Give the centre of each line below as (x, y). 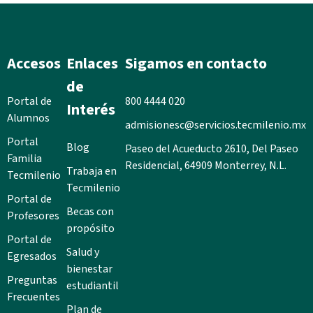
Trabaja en (91, 171)
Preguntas (32, 280)
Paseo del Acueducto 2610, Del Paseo (212, 148)
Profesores (33, 216)
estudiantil (92, 285)
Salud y (82, 252)
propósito (90, 228)
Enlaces (92, 63)
